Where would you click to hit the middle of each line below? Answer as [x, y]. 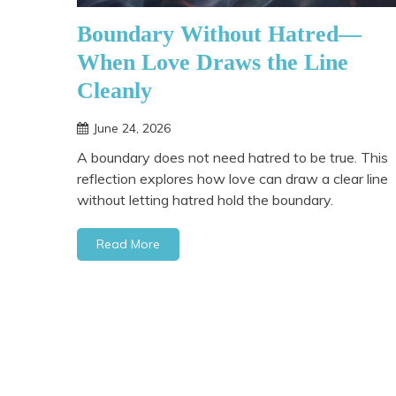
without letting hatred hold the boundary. [205, 199]
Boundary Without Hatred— [219, 34]
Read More [128, 244]
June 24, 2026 [132, 128]
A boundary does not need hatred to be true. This [232, 157]
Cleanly [114, 90]
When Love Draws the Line [213, 62]
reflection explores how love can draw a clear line [232, 178]
